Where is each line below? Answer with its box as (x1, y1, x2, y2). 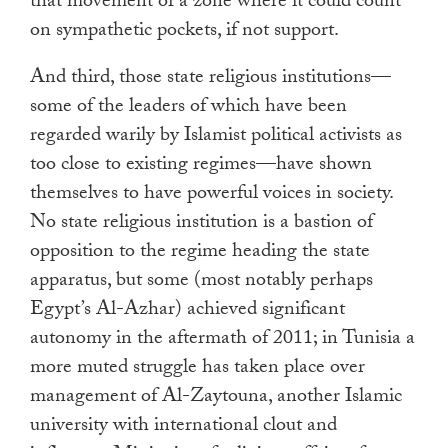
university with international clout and (30, 410, 337, 445)
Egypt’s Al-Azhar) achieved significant (30, 294, 345, 329)
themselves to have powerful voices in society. (30, 178, 393, 213)
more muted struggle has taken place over (30, 352, 365, 387)
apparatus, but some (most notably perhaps (30, 265, 373, 300)
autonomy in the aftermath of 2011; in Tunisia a (30, 323, 415, 358)
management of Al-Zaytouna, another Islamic (30, 381, 402, 416)
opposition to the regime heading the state (30, 236, 370, 271)
